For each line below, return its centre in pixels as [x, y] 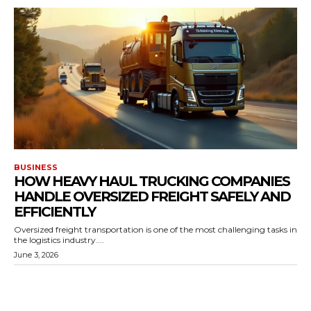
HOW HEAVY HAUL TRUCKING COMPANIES [152, 181]
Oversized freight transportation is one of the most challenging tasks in [155, 229]
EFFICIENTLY [54, 212]
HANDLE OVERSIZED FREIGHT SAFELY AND [152, 196]
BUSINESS [36, 167]
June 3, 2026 [36, 255]
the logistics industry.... [59, 240]
